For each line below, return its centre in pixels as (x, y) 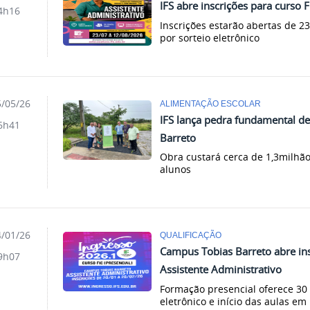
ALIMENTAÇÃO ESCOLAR (211, 103)
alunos (176, 170)
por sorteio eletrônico (210, 37)
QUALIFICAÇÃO (191, 235)
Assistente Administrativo (221, 270)
